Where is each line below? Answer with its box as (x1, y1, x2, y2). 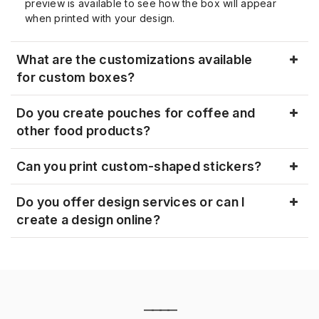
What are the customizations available (16, 52, 253, 67)
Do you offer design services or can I (16, 194, 246, 209)
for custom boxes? (16, 70, 135, 85)
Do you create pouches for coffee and (16, 105, 255, 120)
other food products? (16, 123, 150, 138)
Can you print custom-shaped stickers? (16, 159, 262, 174)
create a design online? (16, 212, 160, 227)
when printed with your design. (25, 12, 175, 24)
